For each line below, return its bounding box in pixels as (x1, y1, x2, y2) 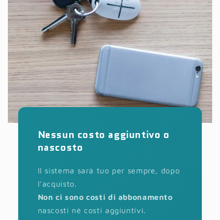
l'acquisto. (37, 179, 77, 189)
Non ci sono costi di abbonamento (37, 192, 173, 202)
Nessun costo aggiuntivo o (37, 128, 170, 142)
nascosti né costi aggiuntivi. (37, 206, 146, 215)
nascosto (37, 140, 83, 155)
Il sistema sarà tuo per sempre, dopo (37, 166, 180, 175)
